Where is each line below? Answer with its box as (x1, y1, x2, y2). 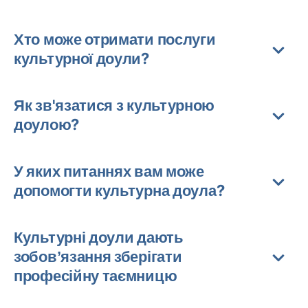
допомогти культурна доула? (14, 181, 225, 199)
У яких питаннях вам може (14, 162, 204, 180)
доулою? (14, 115, 79, 133)
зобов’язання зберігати (14, 247, 182, 265)
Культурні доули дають (14, 228, 184, 246)
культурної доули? (14, 49, 149, 67)
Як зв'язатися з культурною (14, 96, 215, 114)
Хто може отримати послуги (14, 30, 216, 48)
